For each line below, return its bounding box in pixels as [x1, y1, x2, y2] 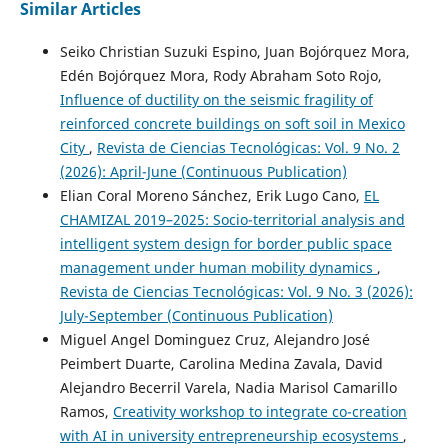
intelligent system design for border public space [59, 233, 392, 253]
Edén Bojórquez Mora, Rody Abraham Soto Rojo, [59, 65, 382, 85]
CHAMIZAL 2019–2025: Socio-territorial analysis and [59, 209, 405, 229]
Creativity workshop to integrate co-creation [112, 401, 407, 421]
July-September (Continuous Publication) [59, 305, 333, 325]
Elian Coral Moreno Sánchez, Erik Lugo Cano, [59, 185, 364, 205]
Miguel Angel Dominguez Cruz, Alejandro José [59, 329, 370, 349]
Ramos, [59, 401, 113, 421]
